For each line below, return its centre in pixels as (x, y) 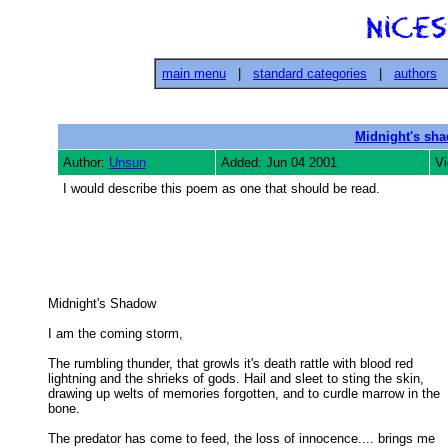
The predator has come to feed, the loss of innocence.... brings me (241, 438)
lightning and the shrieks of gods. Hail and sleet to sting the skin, (238, 378)
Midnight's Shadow (104, 303)
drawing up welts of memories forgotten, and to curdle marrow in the (246, 393)
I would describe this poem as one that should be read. (221, 188)
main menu (194, 73)
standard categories (310, 73)
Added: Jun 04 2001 (278, 162)
